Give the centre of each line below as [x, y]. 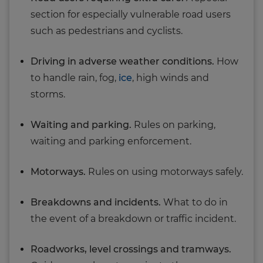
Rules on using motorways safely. [164, 171]
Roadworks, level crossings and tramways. [131, 249]
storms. [48, 94]
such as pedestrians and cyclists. [107, 31]
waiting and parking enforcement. [111, 141]
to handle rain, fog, [75, 77]
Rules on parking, [173, 124]
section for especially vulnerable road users [131, 14]
